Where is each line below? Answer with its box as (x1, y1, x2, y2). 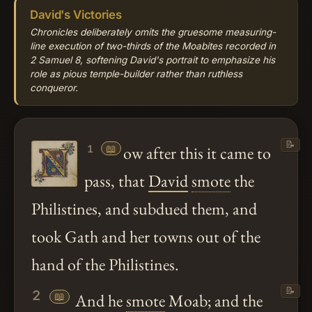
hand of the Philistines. (31, 253, 179, 275)
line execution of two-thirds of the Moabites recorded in (30, 40, 276, 52)
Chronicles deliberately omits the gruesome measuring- (30, 26, 276, 38)
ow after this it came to (123, 141, 271, 164)
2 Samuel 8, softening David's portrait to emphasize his (30, 54, 275, 65)
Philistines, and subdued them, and (31, 197, 257, 219)
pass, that (84, 169, 148, 192)
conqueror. (30, 81, 78, 93)
